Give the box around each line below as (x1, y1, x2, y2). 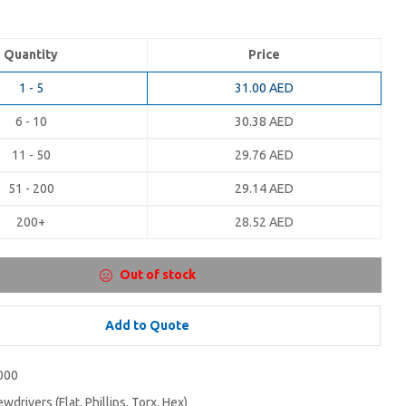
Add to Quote (105, 318, 189, 333)
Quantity (4, 47, 58, 63)
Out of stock (119, 267, 196, 283)
